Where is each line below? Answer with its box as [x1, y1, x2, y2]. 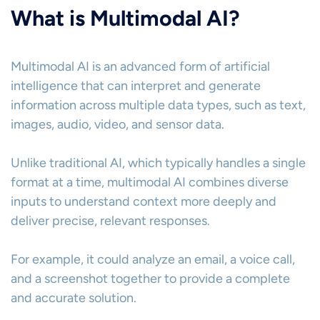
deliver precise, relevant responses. [11, 213, 210, 229]
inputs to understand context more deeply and [11, 194, 276, 209]
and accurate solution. [11, 290, 136, 306]
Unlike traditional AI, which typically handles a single [11, 155, 306, 171]
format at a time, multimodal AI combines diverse [11, 174, 289, 190]
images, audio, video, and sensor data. [11, 116, 224, 132]
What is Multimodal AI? [11, 5, 240, 31]
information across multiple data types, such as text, [11, 97, 306, 113]
